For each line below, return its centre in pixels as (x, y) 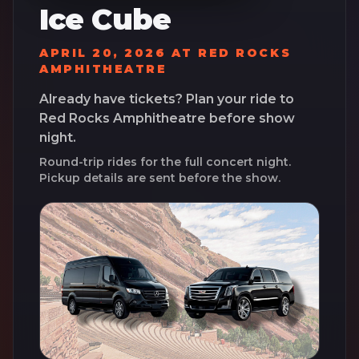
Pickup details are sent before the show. (160, 177)
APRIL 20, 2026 (103, 52)
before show (250, 118)
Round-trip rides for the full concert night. (165, 161)
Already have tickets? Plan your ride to (167, 99)
